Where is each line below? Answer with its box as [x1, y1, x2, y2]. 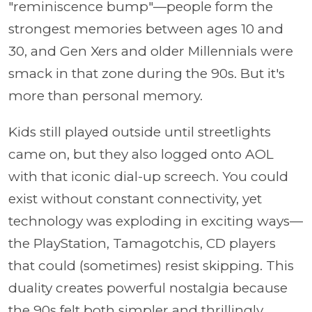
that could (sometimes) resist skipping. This [8, 257, 294, 274]
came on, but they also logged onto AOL [8, 146, 274, 162]
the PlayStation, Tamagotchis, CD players [8, 235, 276, 251]
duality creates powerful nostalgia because [8, 279, 288, 296]
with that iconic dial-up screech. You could [8, 168, 288, 185]
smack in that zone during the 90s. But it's [8, 65, 285, 81]
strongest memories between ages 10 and [8, 20, 283, 37]
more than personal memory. [8, 87, 206, 104]
